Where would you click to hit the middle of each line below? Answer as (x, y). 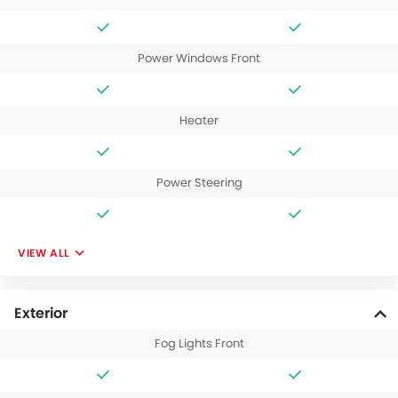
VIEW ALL (44, 253)
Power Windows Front (199, 59)
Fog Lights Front (199, 344)
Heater (199, 121)
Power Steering (199, 183)
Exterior (41, 314)
